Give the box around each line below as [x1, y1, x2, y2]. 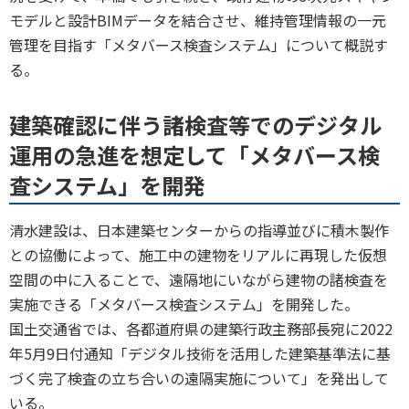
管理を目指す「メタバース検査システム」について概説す [9, 33, 388, 56]
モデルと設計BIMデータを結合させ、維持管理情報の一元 [9, 8, 386, 31]
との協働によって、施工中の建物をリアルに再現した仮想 [9, 243, 387, 266]
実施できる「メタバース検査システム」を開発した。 [9, 292, 359, 315]
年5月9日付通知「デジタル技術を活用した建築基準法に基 [9, 341, 391, 364]
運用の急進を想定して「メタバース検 [9, 138, 380, 171]
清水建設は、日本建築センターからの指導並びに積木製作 [9, 218, 389, 241]
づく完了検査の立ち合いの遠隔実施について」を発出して [9, 366, 389, 389]
